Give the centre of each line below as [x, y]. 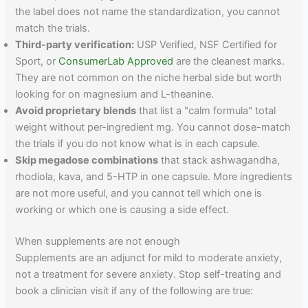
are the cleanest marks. [229, 62]
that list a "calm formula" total [206, 111]
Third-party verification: [75, 45]
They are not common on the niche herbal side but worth [149, 78]
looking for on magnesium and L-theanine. [115, 95]
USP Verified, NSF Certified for [206, 45]
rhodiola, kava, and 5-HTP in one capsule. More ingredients [154, 177]
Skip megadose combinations [87, 161]
